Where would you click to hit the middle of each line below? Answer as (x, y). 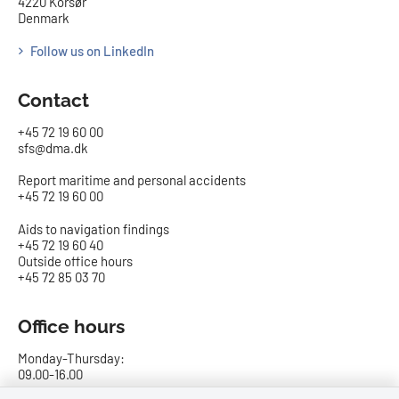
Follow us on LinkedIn (92, 50)
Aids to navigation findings (94, 229)
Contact (53, 100)
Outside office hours (75, 261)
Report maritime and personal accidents (132, 180)
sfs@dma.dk (53, 147)
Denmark (44, 18)
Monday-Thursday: (71, 358)
